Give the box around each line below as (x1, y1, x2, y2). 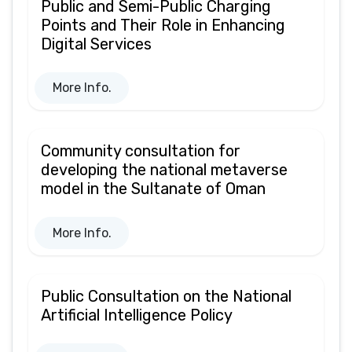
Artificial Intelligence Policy (41, 305, 233, 324)
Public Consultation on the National (41, 286, 291, 306)
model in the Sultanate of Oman (41, 179, 266, 199)
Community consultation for (41, 141, 240, 161)
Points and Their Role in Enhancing (41, 16, 285, 35)
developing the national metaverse (41, 160, 288, 180)
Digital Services (41, 35, 152, 53)
